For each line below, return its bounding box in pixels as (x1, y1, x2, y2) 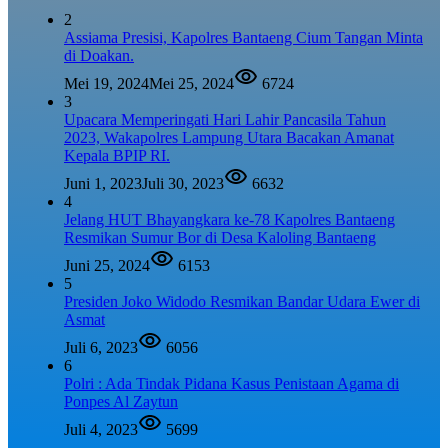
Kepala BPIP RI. (64, 147, 170, 165)
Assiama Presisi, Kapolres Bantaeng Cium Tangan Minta (64, 29, 423, 47)
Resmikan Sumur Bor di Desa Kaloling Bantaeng (64, 229, 376, 247)
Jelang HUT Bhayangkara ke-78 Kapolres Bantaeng (64, 211, 395, 229)
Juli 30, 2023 (142, 175, 224, 193)
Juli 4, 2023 (64, 421, 138, 439)
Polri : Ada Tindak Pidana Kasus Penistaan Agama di (64, 375, 399, 393)
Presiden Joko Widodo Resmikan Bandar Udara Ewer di (64, 293, 420, 311)
